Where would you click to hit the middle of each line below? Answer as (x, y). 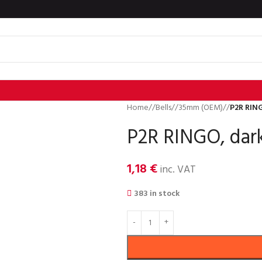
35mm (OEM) (200, 108)
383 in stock (157, 194)
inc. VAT (176, 170)
